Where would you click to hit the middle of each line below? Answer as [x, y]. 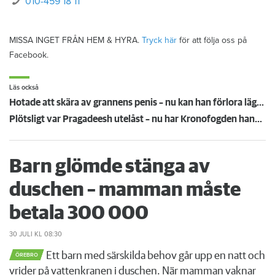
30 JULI [21, 234]
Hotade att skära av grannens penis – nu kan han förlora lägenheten [260, 102]
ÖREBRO [27, 255]
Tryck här [159, 40]
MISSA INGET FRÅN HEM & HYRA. [76, 40]
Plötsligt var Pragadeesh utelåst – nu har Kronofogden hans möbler [258, 119]
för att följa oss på [212, 40]
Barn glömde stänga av [110, 167]
